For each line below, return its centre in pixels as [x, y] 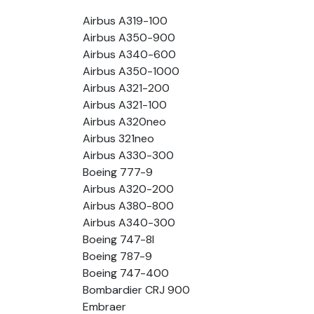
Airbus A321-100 [125, 104]
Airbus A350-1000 [131, 71]
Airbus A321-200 [126, 88]
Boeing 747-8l [118, 239]
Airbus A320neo [124, 121]
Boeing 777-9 [118, 172]
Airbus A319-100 [125, 20]
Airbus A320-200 [128, 189]
